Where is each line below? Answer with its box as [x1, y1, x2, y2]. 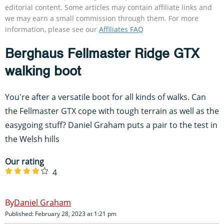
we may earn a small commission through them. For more [5, 13, 198, 23]
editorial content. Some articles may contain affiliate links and [5, 2, 212, 12]
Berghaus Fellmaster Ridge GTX [5, 44, 199, 62]
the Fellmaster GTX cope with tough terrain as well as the [5, 105, 219, 116]
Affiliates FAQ [99, 24, 143, 34]
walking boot [5, 62, 81, 79]
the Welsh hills [5, 133, 59, 144]
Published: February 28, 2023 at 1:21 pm [5, 209, 116, 218]
